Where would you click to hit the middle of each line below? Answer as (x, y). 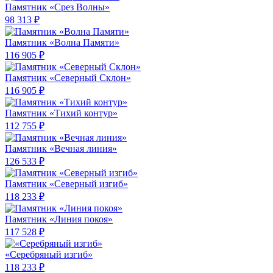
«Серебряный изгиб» (49, 255)
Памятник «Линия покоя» (59, 219)
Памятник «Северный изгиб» (66, 184)
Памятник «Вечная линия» (61, 149)
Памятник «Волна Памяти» (62, 43)
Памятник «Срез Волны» (57, 7)
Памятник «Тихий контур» (61, 113)
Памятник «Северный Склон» (68, 78)
